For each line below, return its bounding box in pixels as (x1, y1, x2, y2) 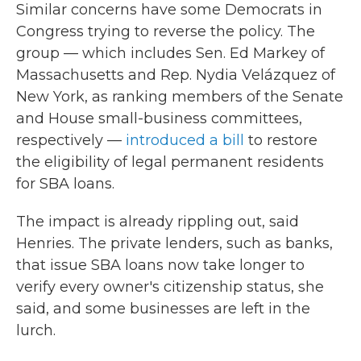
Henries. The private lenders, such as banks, (16, 234, 333, 252)
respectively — (16, 131, 126, 149)
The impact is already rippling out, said (16, 212, 299, 230)
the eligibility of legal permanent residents (16, 152, 324, 171)
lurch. (16, 321, 56, 339)
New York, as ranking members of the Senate (16, 87, 343, 106)
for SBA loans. (16, 174, 114, 193)
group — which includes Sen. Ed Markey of (16, 44, 325, 62)
